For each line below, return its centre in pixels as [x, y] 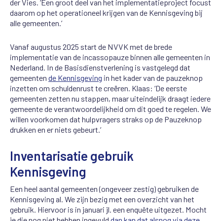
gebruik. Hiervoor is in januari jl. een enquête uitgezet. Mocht [108, 209]
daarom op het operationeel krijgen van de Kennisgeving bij [106, 12]
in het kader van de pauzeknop [152, 77]
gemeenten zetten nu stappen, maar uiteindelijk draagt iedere [110, 98]
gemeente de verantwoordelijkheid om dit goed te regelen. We [110, 109]
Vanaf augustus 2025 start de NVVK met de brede [91, 46]
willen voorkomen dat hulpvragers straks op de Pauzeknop [106, 119]
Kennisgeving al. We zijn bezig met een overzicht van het [102, 199]
